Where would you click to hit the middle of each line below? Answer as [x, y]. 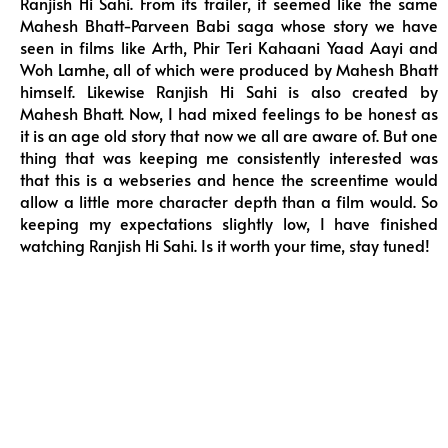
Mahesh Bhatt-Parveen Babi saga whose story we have [229, 26]
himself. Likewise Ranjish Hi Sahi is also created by [229, 92]
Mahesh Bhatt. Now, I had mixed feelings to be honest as [229, 114]
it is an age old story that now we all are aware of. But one [229, 136]
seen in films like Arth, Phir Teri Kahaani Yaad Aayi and [229, 48]
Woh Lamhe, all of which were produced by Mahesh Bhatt [229, 70]
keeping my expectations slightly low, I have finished [229, 224]
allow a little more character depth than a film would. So [229, 202]
